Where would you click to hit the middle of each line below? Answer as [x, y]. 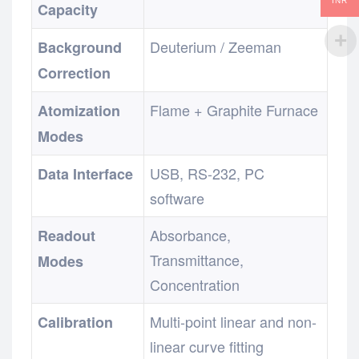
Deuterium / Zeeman [216, 46]
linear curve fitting [207, 346]
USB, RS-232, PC [208, 173]
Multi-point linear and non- [234, 321]
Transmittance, [197, 259]
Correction [75, 73]
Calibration [76, 322]
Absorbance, [191, 234]
